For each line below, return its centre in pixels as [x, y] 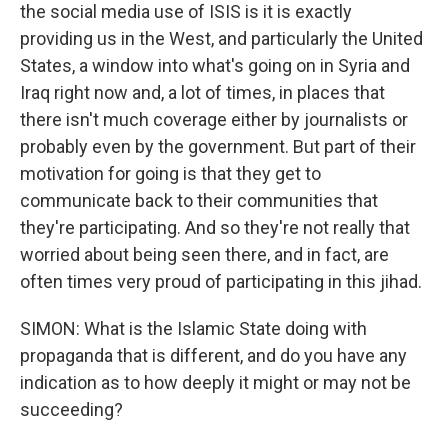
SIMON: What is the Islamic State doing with [193, 328]
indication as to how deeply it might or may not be [215, 382]
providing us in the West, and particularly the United [221, 38]
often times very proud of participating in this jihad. [221, 281]
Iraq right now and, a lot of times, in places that [202, 92]
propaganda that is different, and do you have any [213, 355]
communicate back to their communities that [199, 200]
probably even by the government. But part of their [218, 146]
